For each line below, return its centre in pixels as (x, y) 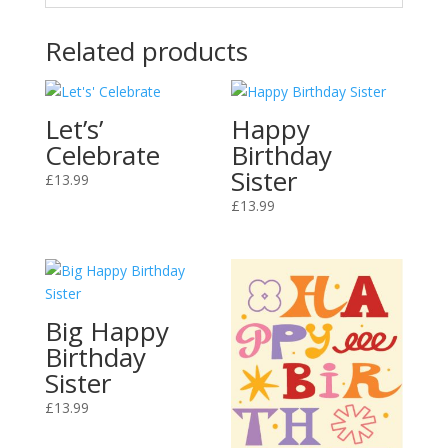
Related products (146, 51)
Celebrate (102, 155)
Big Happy (106, 330)
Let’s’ (73, 129)
